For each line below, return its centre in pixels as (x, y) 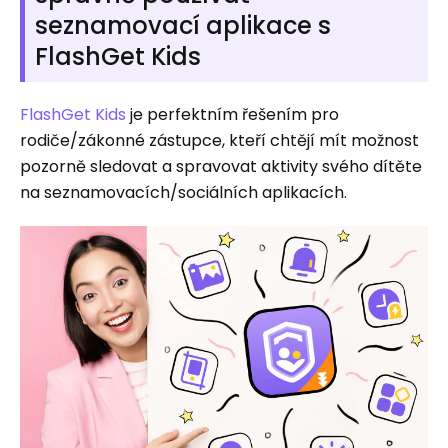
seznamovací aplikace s (183, 25)
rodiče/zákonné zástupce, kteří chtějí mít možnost (219, 140)
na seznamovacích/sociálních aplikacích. (183, 192)
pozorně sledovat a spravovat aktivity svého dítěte (221, 166)
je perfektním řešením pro (232, 114)
